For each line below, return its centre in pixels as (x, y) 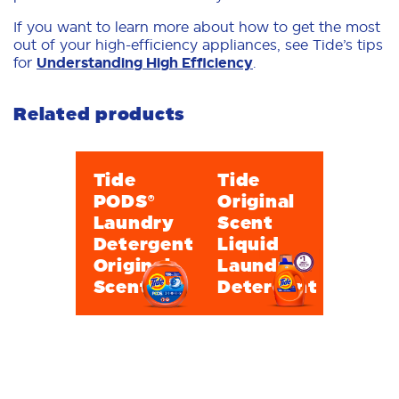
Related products (99, 114)
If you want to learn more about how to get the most (197, 27)
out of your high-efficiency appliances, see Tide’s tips (198, 45)
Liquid (248, 244)
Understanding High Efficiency (145, 63)
